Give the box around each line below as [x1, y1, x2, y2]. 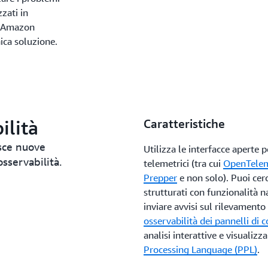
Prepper [143, 172, 177, 184]
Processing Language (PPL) [143, 243, 257, 255]
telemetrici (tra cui [143, 157, 223, 169]
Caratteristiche [143, 117, 225, 130]
